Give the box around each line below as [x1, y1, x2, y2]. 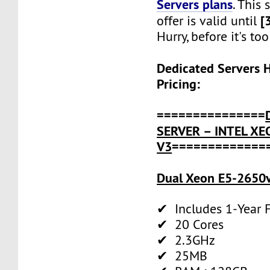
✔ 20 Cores [157, 216, 224, 233]
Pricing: [157, 75, 201, 92]
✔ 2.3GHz [157, 231, 216, 248]
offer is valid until [157, 12, 261, 29]
